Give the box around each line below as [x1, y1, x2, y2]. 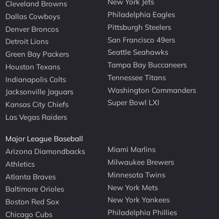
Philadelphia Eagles [108, 10, 175, 20]
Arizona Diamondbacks [5, 147, 86, 156]
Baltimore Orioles [5, 184, 65, 194]
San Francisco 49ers [108, 35, 175, 44]
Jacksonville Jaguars [5, 87, 74, 97]
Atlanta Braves [5, 172, 56, 181]
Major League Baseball [5, 134, 84, 144]
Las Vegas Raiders [5, 112, 67, 122]
